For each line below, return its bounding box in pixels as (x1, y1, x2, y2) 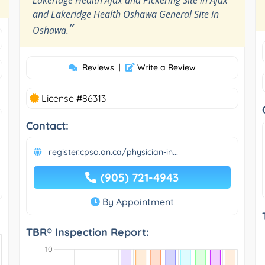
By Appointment (99, 195, 174, 208)
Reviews (82, 62, 114, 73)
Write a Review (134, 62, 196, 73)
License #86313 (38, 92, 106, 104)
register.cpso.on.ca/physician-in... (48, 146, 178, 157)
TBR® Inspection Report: (25, 225, 149, 239)
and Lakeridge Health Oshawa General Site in (32, 7, 219, 21)
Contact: (25, 118, 69, 132)
